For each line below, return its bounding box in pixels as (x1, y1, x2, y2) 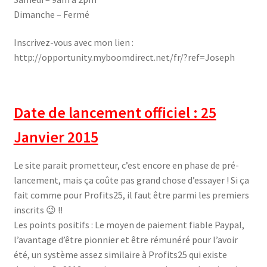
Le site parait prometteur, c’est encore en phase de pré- (13, 159, 239, 171)
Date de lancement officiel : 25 (13, 103, 216, 122)
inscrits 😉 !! (13, 203, 63, 216)
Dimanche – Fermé (13, 8, 89, 20)
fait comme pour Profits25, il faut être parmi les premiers (13, 188, 249, 201)
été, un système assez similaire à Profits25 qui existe (13, 248, 227, 260)
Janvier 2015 (13, 127, 98, 147)
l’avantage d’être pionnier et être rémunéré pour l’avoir (13, 233, 238, 246)
